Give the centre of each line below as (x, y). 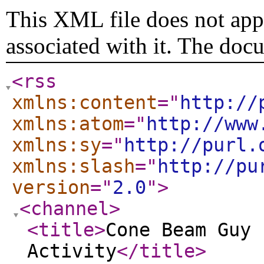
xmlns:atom (68, 124)
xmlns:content (85, 103)
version (51, 187)
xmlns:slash (73, 166)
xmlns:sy (57, 145)
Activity (72, 251)
